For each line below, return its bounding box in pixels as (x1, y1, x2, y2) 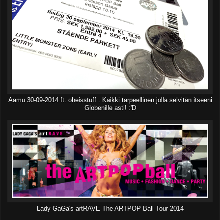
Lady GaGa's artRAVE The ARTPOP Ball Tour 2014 (36, 205, 184, 212)
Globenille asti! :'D (84, 104, 136, 111)
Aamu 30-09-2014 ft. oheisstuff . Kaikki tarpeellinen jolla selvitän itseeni (8, 96, 212, 104)
